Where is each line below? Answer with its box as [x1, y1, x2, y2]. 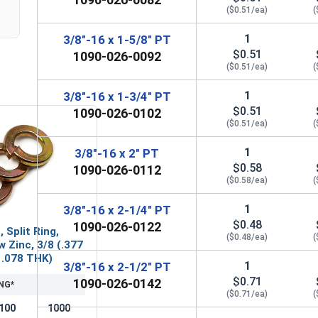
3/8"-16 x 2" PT [75, 146, 160, 160]
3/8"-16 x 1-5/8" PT [62, 32, 171, 47]
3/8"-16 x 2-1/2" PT [62, 259, 171, 274]
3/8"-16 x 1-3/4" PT [62, 89, 171, 104]
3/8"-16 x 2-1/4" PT [62, 202, 171, 217]
